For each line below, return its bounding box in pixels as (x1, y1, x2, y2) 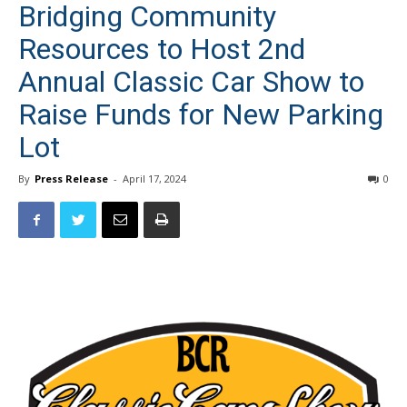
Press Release (35, 154, 108, 168)
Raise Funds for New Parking (18, 80, 383, 114)
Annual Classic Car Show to (18, 47, 364, 82)
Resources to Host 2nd (18, 15, 305, 49)
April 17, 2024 (123, 154, 186, 168)
